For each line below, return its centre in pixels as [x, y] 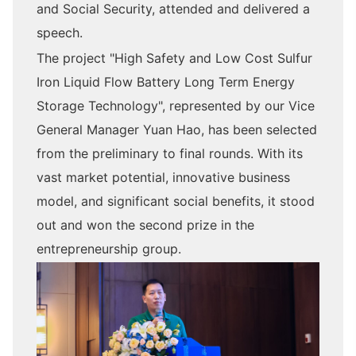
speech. [60, 33]
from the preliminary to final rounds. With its [170, 153]
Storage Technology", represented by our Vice [176, 106]
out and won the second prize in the [145, 225]
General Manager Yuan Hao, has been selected [177, 130]
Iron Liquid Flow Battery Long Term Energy [166, 82]
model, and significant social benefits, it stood [176, 201]
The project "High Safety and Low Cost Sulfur [174, 58]
